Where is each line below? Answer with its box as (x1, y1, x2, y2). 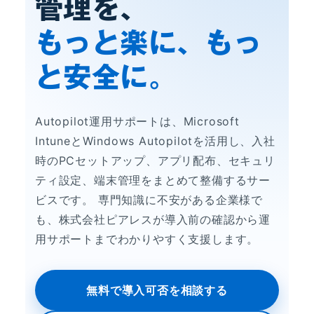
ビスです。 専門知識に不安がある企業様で (35, 193, 263, 207)
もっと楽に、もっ (35, 29, 262, 57)
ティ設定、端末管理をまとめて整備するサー (35, 173, 271, 188)
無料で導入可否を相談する (86, 283, 228, 298)
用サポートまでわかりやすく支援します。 (35, 232, 259, 247)
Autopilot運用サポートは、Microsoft (35, 114, 240, 129)
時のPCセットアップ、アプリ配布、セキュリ (35, 153, 275, 168)
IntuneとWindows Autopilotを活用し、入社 (35, 134, 275, 149)
